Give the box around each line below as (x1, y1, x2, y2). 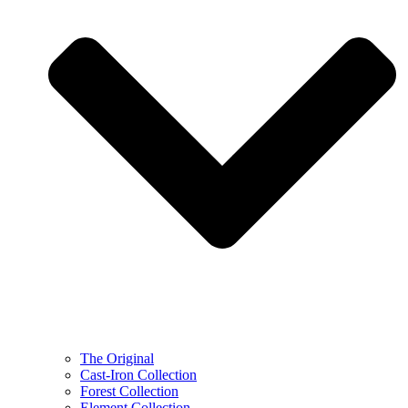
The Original (80, 350, 154, 366)
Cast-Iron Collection (80, 366, 197, 382)
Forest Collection (80, 382, 178, 399)
